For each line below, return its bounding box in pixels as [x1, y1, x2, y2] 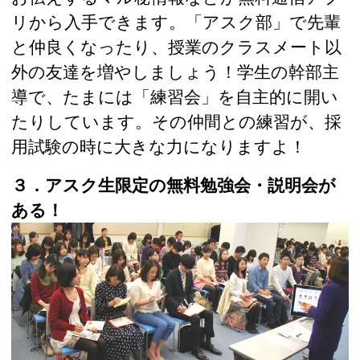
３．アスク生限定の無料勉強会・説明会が [11, 174, 336, 196]
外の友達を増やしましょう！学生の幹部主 [11, 60, 339, 82]
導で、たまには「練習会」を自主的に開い [11, 85, 338, 107]
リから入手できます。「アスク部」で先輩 [11, 10, 341, 32]
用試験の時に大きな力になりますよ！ [11, 135, 306, 157]
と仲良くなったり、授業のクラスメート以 [11, 35, 342, 57]
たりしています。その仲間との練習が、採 [11, 110, 342, 132]
